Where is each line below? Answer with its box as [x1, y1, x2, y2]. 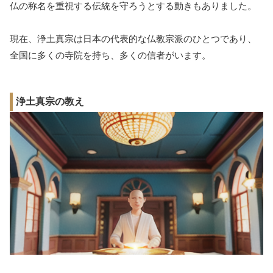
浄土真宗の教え [16, 96, 84, 107]
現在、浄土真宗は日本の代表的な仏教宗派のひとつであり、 [10, 34, 257, 44]
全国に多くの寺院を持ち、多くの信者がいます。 [10, 50, 211, 61]
